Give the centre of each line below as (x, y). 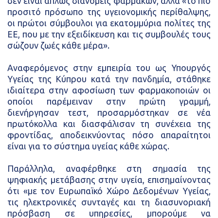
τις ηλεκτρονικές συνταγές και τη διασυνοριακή (109, 202)
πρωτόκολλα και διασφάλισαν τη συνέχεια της (109, 124)
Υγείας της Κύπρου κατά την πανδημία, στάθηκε (109, 79)
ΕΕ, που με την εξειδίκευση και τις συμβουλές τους (109, 34)
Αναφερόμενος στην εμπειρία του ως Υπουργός (109, 68)
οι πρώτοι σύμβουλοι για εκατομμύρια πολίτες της (109, 23)
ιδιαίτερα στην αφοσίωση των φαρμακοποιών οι (109, 90)
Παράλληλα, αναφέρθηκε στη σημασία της (109, 168)
